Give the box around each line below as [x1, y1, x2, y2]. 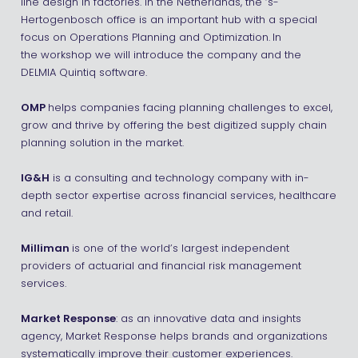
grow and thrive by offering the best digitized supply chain [20, 120, 327, 131]
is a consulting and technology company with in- [49, 173, 309, 184]
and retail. [20, 208, 73, 219]
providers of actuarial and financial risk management [20, 261, 301, 272]
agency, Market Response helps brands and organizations [20, 331, 328, 342]
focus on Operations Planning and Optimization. [20, 32, 270, 43]
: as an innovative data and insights [115, 313, 301, 324]
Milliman [20, 243, 72, 254]
